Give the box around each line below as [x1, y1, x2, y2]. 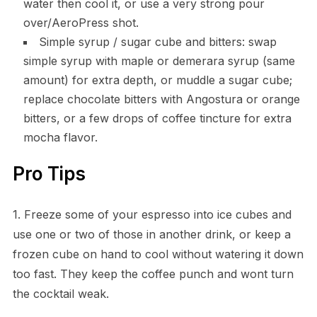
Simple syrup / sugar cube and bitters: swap [38, 35, 277, 50]
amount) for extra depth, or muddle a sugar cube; [23, 73, 292, 88]
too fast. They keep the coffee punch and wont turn [12, 267, 294, 282]
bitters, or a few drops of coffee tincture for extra [23, 111, 292, 126]
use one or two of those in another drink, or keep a [12, 227, 291, 242]
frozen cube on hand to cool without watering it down [12, 247, 304, 262]
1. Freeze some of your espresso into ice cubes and [12, 207, 292, 222]
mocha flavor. [23, 130, 98, 145]
